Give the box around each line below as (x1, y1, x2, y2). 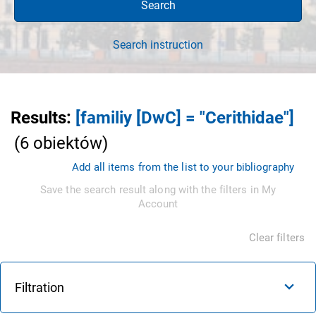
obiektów (33, 133, 102, 153)
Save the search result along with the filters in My (39, 183, 276, 196)
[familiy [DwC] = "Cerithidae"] (75, 107, 294, 128)
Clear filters (248, 231, 305, 244)
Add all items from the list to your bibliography (72, 160, 294, 174)
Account (138, 197, 178, 210)
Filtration (15, 279, 64, 295)
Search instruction (113, 37, 203, 51)
